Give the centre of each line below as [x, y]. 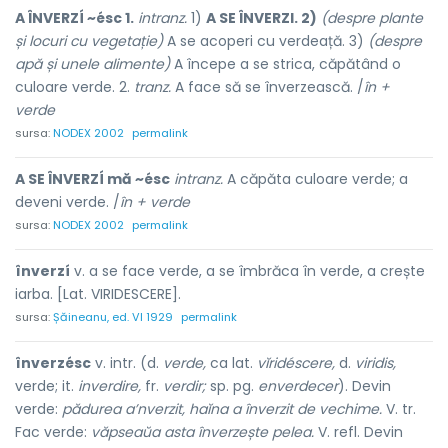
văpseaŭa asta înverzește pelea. [202, 432]
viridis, [375, 363]
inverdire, [109, 386]
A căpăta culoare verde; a [315, 179]
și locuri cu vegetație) [89, 41]
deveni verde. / [67, 202]
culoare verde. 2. [74, 87]
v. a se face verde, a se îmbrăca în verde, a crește [247, 271]
